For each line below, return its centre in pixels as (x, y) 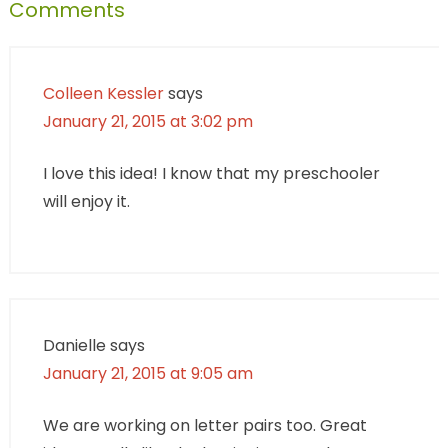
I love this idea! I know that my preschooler (211, 173)
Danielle (74, 345)
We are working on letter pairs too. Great (204, 425)
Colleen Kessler (103, 93)
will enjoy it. (86, 201)
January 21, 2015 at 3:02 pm (147, 121)
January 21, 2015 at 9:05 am (147, 373)
